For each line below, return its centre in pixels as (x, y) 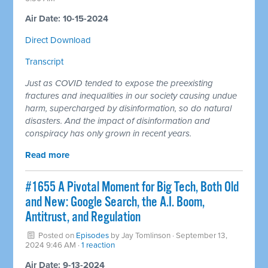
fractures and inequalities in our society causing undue (131, 95)
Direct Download (58, 40)
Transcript (45, 61)
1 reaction (98, 245)
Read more (48, 155)
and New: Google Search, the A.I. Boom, (115, 202)
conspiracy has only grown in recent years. (109, 133)
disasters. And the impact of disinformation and (118, 121)
